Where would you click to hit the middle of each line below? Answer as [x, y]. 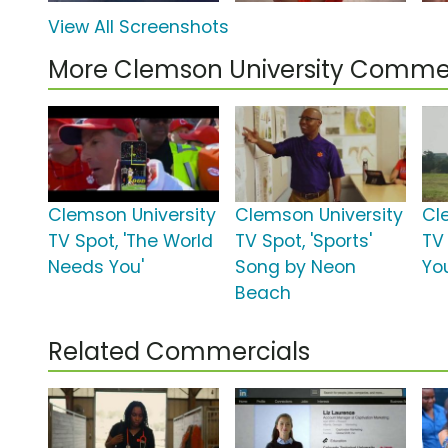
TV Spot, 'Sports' [304, 241]
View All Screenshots [138, 27]
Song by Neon [296, 267]
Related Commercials [179, 352]
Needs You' [96, 267]
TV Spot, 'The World [130, 241]
